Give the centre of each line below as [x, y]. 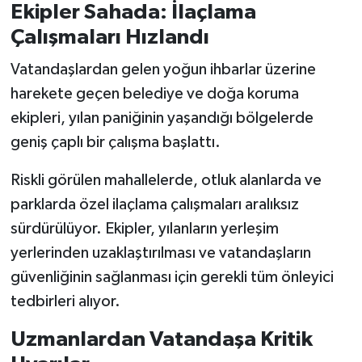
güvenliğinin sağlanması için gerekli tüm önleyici [172, 277]
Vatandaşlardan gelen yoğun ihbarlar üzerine [163, 69]
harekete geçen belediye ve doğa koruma [154, 93]
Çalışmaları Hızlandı [109, 38]
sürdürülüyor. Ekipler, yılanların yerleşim [144, 228]
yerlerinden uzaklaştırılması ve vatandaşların [160, 253]
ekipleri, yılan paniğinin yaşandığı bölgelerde [162, 118]
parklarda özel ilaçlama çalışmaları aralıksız [154, 204]
